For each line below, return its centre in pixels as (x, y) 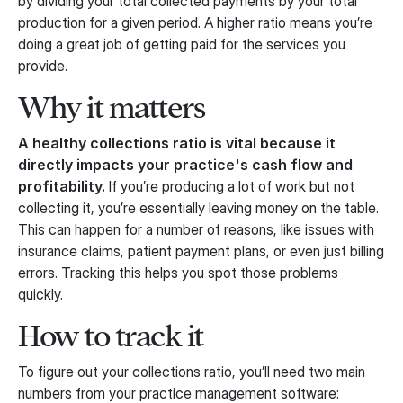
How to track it (111, 336)
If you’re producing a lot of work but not (230, 187)
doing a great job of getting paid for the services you (182, 45)
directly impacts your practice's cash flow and (185, 165)
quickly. (40, 295)
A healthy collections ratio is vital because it (177, 143)
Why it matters (111, 108)
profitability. (62, 187)
